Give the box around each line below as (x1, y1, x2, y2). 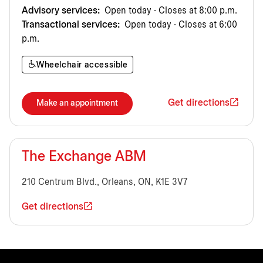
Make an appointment (36, 99, 118, 107)
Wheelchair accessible (36, 61, 128, 69)
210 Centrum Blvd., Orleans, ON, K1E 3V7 (22, 177, 188, 187)
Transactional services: (22, 20, 120, 29)
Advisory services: (22, 6, 100, 15)
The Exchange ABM (22, 150, 146, 164)
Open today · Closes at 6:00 (122, 20, 237, 29)
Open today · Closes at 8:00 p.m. (102, 6, 237, 15)
